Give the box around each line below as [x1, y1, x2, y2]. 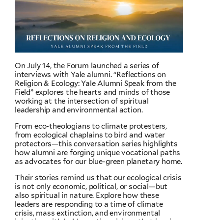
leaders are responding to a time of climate [15, 199, 163, 209]
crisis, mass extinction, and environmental [15, 208, 161, 218]
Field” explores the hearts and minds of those [15, 87, 170, 97]
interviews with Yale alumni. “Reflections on [15, 70, 166, 79]
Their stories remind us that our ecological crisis [15, 173, 182, 182]
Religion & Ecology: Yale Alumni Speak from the [15, 79, 177, 88]
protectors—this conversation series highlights [15, 139, 178, 148]
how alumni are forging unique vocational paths [15, 148, 181, 157]
